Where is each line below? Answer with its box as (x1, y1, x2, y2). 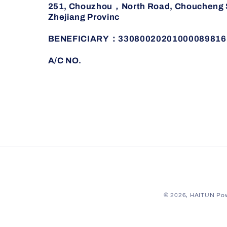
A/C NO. (48, 56, 82, 65)
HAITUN (190, 193, 215, 198)
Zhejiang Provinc (48, 12, 122, 21)
